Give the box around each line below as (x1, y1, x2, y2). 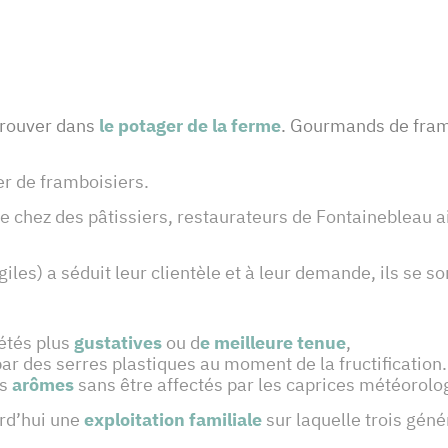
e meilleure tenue (200, 331, 346, 355)
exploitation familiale (84, 408, 262, 432)
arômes (12, 373, 74, 397)
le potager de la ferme (99, 114, 281, 138)
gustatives (74, 331, 162, 355)
